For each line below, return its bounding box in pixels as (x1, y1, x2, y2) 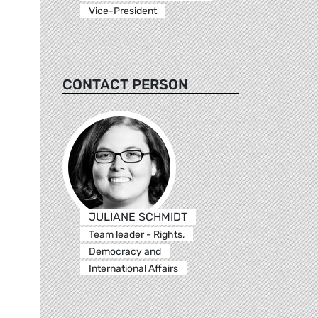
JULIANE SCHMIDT (88, 209, 187, 224)
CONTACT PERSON (62, 75, 188, 93)
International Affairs (88, 262, 178, 275)
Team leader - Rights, (88, 228, 185, 241)
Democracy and (88, 245, 161, 258)
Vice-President (88, 4, 157, 17)
